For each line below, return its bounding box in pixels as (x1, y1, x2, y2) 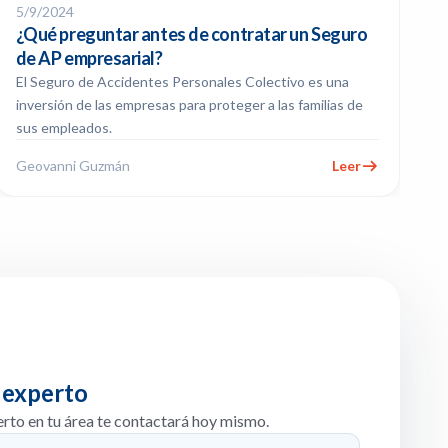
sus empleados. (15, 119, 112, 136)
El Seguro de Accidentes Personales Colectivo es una (15, 73, 349, 90)
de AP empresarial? (15, 47, 163, 69)
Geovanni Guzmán (15, 157, 130, 174)
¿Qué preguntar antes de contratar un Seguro (15, 23, 368, 45)
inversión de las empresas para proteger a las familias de (15, 96, 363, 113)
